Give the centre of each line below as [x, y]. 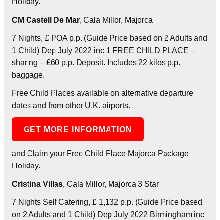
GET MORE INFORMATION [78, 129]
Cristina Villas [37, 184]
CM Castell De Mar [46, 20]
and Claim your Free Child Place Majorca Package [100, 153]
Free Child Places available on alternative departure [102, 93]
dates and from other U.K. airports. [71, 105]
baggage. [28, 75]
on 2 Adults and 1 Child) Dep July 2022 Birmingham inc [108, 214]
